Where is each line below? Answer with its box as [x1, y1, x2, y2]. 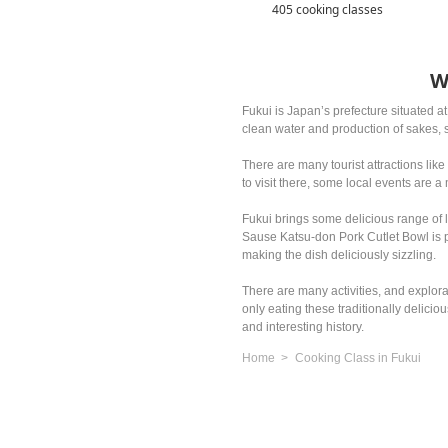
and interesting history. [242, 320, 365, 334]
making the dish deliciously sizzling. [242, 248, 437, 262]
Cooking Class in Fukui [295, 351, 422, 365]
